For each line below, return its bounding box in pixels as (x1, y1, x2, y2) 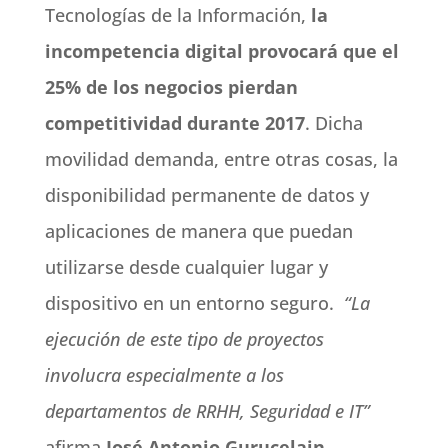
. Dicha (304, 111, 363, 135)
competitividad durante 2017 (44, 111, 305, 135)
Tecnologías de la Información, (44, 3, 311, 27)
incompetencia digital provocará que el (44, 39, 399, 63)
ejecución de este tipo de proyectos (44, 327, 324, 351)
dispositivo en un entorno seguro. (44, 291, 339, 315)
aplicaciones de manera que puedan (44, 219, 353, 243)
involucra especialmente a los (44, 363, 284, 387)
